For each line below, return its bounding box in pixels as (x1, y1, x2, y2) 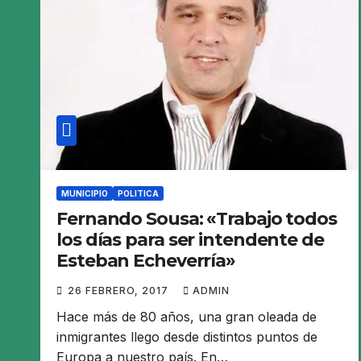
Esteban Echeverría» (56, 249, 236, 272)
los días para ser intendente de (56, 228, 324, 251)
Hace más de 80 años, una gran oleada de (56, 308, 317, 325)
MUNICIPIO (61, 188, 108, 198)
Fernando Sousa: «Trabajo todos (56, 207, 337, 230)
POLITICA (118, 188, 159, 198)
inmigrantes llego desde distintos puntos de (56, 328, 317, 345)
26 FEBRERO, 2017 (68, 284, 172, 297)
